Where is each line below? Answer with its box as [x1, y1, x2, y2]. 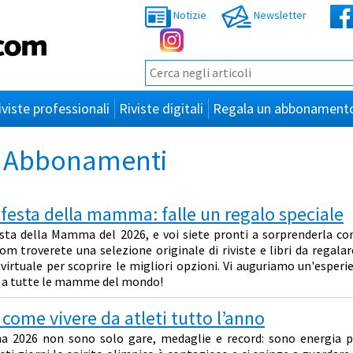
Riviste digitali [119, 99, 203, 117]
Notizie [171, 8, 206, 23]
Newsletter [251, 8, 307, 23]
